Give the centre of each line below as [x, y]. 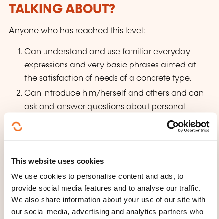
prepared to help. [58, 177]
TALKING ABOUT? [62, 9]
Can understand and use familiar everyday [108, 52]
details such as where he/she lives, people [105, 120]
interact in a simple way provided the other [107, 149]
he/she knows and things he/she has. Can [105, 135]
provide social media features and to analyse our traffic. [106, 188]
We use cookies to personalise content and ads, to [98, 176]
